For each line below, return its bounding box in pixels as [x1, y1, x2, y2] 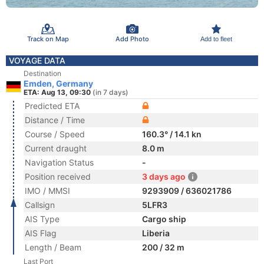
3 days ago [142, 171, 186, 181]
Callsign [25, 200, 55, 210]
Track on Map [27, 34, 69, 43]
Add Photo [115, 34, 149, 43]
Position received [25, 171, 91, 181]
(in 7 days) [93, 88, 128, 97]
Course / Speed [25, 129, 85, 139]
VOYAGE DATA [9, 55, 65, 65]
